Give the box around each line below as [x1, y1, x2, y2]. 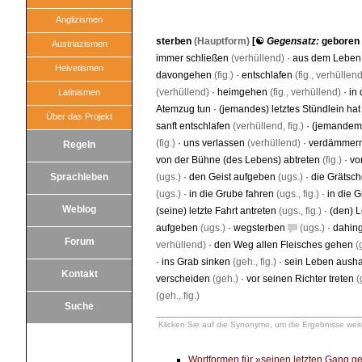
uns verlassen [183, 137, 245, 149]
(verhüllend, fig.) [230, 120, 304, 132]
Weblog [62, 204, 96, 215]
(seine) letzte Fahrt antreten [156, 205, 276, 217]
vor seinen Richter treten [246, 273, 354, 284]
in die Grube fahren [189, 188, 274, 200]
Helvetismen [55, 63, 103, 73]
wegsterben [234, 222, 285, 234]
